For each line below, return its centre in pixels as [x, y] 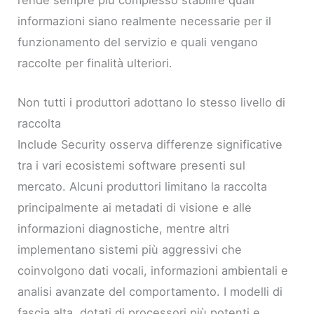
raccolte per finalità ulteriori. [95, 63]
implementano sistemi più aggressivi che [130, 250]
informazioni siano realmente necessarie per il [145, 21]
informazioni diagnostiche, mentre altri [124, 229]
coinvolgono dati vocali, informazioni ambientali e [153, 271]
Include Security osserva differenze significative [150, 145]
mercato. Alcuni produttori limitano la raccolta [143, 187]
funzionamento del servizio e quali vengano [138, 42]
